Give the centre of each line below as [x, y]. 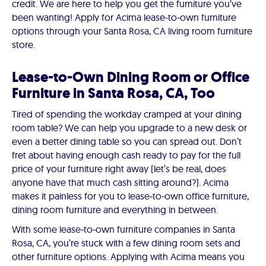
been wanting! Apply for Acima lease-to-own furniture [124, 18]
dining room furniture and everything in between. [115, 210]
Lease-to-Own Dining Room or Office [131, 77]
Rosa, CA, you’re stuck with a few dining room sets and [126, 243]
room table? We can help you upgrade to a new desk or [129, 128]
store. [23, 45]
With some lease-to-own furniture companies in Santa [123, 229]
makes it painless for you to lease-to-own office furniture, [130, 196]
